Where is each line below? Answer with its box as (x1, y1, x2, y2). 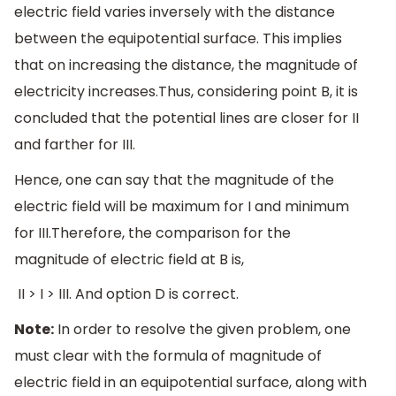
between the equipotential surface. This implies (14, 28, 342, 49)
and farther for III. (14, 134, 135, 156)
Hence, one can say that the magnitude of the (14, 169, 334, 190)
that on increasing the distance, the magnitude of (14, 55, 358, 76)
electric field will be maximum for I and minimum (14, 195, 349, 217)
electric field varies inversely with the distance (14, 2, 335, 23)
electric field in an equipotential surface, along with (14, 371, 367, 392)
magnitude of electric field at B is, (14, 248, 244, 270)
